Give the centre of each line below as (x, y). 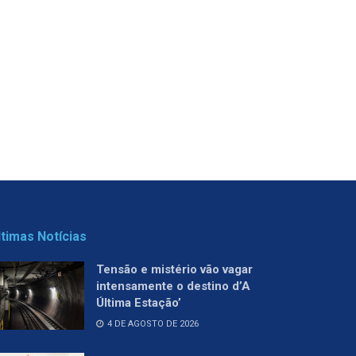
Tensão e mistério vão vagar (174, 269)
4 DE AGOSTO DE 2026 (152, 323)
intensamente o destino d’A (173, 286)
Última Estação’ (139, 302)
